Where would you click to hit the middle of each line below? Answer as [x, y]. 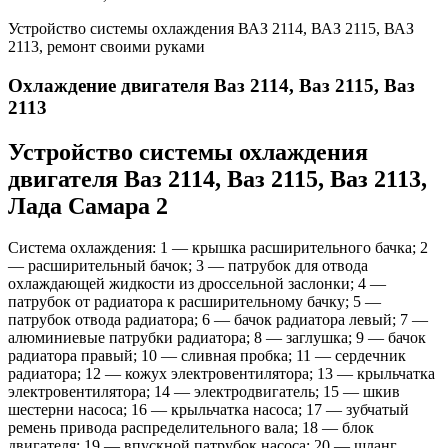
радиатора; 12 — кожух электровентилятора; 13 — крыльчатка [221, 374]
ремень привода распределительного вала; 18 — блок [191, 428]
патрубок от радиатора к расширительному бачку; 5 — [194, 302]
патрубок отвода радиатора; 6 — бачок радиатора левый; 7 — [218, 320]
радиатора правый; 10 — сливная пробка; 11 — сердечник [207, 356]
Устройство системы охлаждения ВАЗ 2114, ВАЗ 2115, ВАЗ [211, 28]
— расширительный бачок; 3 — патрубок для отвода [188, 266]
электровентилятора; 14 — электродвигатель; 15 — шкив [204, 392]
